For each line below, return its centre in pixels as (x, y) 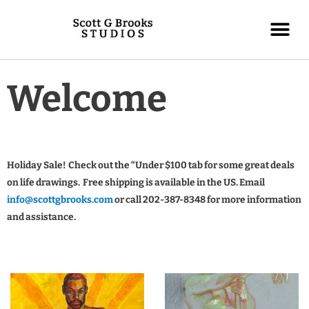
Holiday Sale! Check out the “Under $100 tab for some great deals (151, 166)
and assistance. (43, 217)
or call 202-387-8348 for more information (207, 200)
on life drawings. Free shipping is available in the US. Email (136, 183)
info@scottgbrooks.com (60, 200)
